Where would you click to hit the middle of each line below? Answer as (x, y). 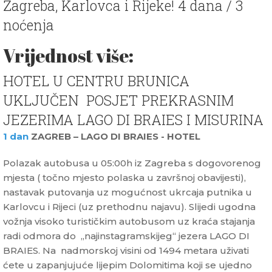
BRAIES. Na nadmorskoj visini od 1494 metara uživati (126, 251)
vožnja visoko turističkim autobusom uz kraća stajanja (129, 222)
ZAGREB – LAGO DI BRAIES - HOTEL (117, 137)
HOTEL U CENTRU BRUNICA (96, 81)
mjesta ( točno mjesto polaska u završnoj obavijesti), (124, 178)
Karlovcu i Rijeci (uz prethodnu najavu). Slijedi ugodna (129, 207)
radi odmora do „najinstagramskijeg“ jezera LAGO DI (126, 236)
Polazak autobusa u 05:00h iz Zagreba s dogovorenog (132, 163)
